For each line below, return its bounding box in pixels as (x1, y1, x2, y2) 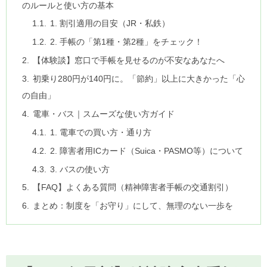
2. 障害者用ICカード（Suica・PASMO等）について (50, 145, 244, 156)
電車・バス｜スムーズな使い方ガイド (32, 108, 175, 119)
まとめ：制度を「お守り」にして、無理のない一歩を (32, 201, 233, 211)
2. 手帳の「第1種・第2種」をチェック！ (50, 37, 203, 47)
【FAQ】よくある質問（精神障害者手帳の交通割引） (32, 182, 233, 193)
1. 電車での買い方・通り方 (50, 127, 152, 137)
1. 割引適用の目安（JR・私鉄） (50, 18, 170, 29)
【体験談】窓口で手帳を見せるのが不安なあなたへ (32, 55, 225, 66)
